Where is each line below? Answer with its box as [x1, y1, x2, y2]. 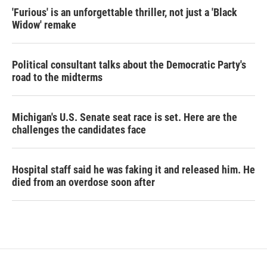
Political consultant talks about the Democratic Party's [12, 58, 246, 71]
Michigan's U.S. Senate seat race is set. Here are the [12, 111, 237, 123]
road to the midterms [12, 71, 103, 83]
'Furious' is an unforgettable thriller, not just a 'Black [12, 6, 237, 18]
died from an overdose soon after [12, 176, 155, 188]
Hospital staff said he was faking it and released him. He [12, 163, 255, 176]
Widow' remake [12, 18, 76, 31]
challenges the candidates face [12, 123, 146, 136]
